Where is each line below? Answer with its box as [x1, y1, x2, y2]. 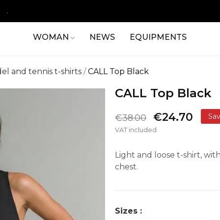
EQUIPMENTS [130, 32, 187, 42]
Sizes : [115, 206, 142, 216]
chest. [115, 162, 138, 172]
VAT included [115, 126, 157, 134]
